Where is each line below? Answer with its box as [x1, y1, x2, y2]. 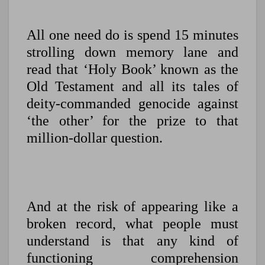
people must [163, 216, 238, 232]
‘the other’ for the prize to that [27, 113, 238, 129]
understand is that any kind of [27, 233, 238, 249]
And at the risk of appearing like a [27, 199, 238, 215]
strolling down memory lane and [27, 44, 238, 60]
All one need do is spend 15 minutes [27, 27, 238, 43]
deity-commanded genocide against [27, 96, 238, 112]
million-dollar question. [27, 130, 163, 146]
